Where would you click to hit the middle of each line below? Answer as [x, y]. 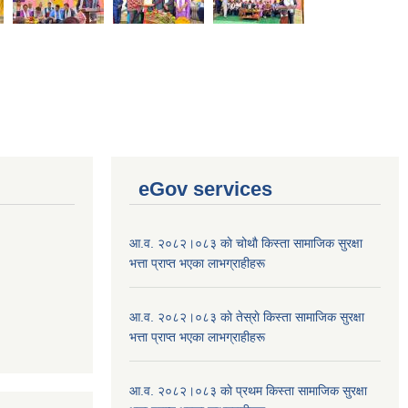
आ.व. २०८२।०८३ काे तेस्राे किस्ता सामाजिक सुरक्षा [247, 316]
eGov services [205, 189]
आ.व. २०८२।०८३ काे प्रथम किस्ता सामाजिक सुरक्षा [248, 390]
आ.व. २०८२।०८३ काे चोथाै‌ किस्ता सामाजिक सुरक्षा [246, 243]
